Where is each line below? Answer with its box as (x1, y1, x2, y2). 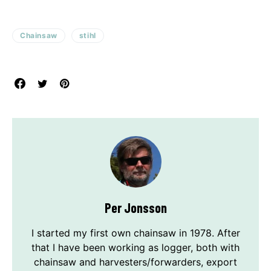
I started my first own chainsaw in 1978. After (31, 227, 240, 240)
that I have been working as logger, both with (31, 241, 240, 254)
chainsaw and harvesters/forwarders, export (34, 256, 237, 269)
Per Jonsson (104, 200, 167, 216)
